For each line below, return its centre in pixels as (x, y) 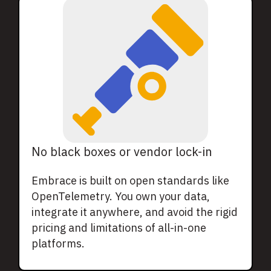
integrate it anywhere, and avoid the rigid (135, 212)
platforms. (58, 244)
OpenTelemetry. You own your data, (121, 197)
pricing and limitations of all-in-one (119, 228)
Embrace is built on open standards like (130, 181)
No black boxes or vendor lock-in (122, 152)
